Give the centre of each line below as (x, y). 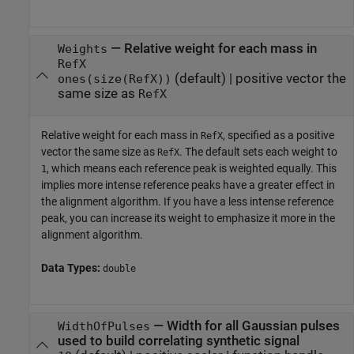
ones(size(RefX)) (114, 79)
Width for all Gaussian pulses (253, 326)
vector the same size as (99, 152)
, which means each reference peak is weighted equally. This (192, 169)
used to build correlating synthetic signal (178, 341)
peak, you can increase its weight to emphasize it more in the (188, 218)
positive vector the (290, 78)
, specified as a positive (279, 136)
